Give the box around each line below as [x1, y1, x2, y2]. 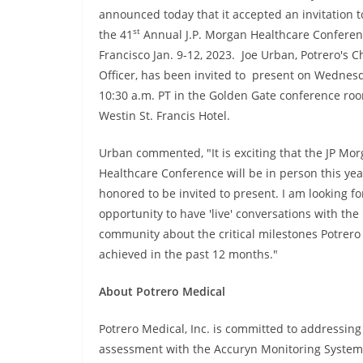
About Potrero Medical [99, 283, 225, 299]
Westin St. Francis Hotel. [99, 107, 230, 123]
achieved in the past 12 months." [99, 246, 278, 262]
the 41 [99, 26, 133, 42]
